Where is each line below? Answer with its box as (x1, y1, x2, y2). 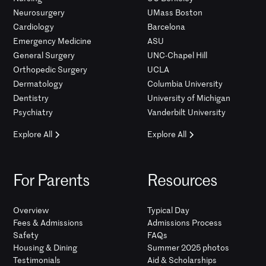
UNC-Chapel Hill (147, 50, 207, 61)
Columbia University (147, 78, 223, 90)
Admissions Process (147, 217, 222, 229)
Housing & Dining (13, 242, 78, 254)
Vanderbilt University (147, 107, 226, 118)
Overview (13, 205, 49, 216)
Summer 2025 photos (147, 242, 229, 254)
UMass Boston (147, 7, 202, 18)
